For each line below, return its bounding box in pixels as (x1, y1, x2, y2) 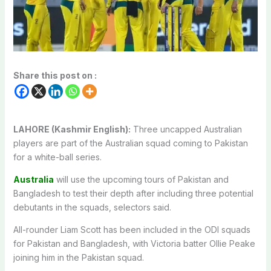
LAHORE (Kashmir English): (13, 123, 131, 134)
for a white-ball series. (13, 151, 102, 162)
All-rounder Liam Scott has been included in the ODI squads (13, 224, 250, 235)
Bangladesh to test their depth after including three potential (13, 188, 253, 198)
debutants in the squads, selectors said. (13, 201, 171, 212)
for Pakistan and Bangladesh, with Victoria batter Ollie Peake (13, 238, 255, 249)
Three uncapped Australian (130, 123, 242, 134)
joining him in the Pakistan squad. (13, 252, 144, 263)
